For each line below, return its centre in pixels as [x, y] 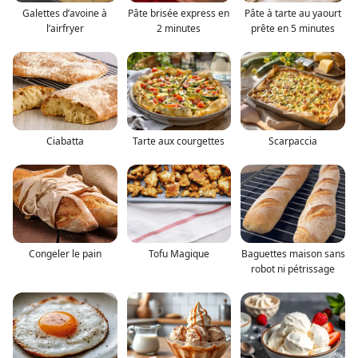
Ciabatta [65, 141]
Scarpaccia [293, 141]
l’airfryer [65, 28]
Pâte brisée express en [179, 13]
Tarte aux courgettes [179, 141]
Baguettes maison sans [293, 253]
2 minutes [179, 28]
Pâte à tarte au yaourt [293, 13]
